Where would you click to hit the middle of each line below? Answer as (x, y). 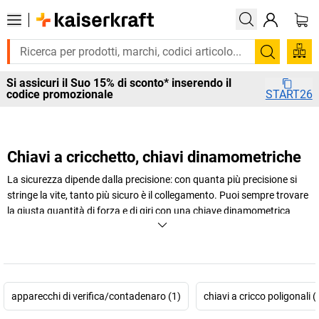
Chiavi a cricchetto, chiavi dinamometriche (154, 157)
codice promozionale (60, 95)
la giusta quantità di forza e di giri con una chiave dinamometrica (149, 211)
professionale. (38, 226)
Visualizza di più (50, 254)
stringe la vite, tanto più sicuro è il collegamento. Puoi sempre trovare (158, 195)
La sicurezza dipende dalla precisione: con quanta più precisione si (152, 179)
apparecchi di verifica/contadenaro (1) (96, 296)
